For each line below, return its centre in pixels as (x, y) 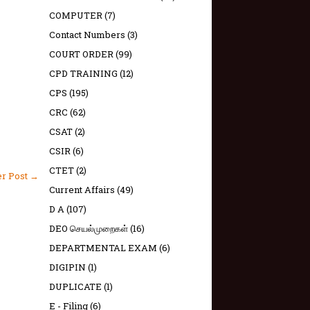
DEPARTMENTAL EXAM (103, 248)
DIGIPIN (67, 267)
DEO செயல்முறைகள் (89, 228)
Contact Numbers (87, 35)
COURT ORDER (81, 54)
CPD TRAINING (83, 73)
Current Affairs (82, 190)
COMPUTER (76, 15)
